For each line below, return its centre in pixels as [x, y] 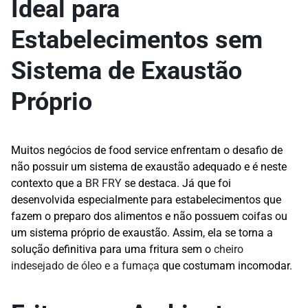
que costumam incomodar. [226, 266]
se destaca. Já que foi [176, 183]
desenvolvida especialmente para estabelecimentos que [146, 200]
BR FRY [103, 183]
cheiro [229, 249]
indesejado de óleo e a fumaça [85, 266]
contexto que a [48, 183]
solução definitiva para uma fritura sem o [112, 249]
